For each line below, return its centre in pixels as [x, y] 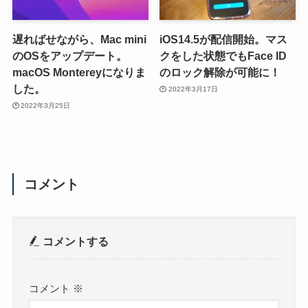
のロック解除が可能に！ [220, 73]
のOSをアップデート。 [69, 56]
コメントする [75, 241]
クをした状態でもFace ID [223, 56]
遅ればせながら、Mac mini [79, 40]
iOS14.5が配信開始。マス [224, 40]
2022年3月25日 [46, 105]
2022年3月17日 [193, 89]
